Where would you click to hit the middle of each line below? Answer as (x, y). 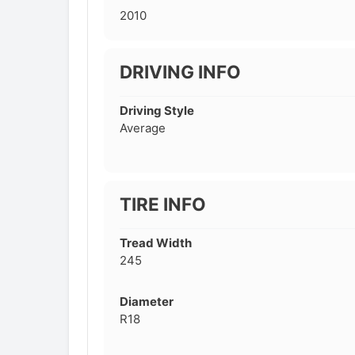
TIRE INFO (162, 204)
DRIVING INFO (180, 72)
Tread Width (155, 242)
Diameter (146, 301)
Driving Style (157, 111)
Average (142, 128)
